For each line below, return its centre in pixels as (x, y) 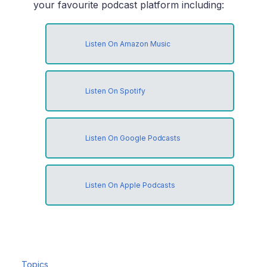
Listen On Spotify (115, 91)
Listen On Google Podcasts (133, 138)
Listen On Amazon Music (128, 44)
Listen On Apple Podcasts (130, 185)
